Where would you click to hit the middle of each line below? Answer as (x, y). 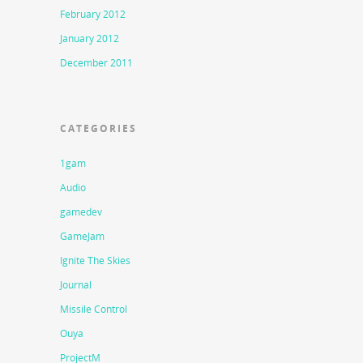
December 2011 (96, 63)
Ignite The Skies (95, 261)
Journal (76, 285)
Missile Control (94, 310)
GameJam (82, 237)
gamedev (81, 212)
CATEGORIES (98, 129)
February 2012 (93, 15)
